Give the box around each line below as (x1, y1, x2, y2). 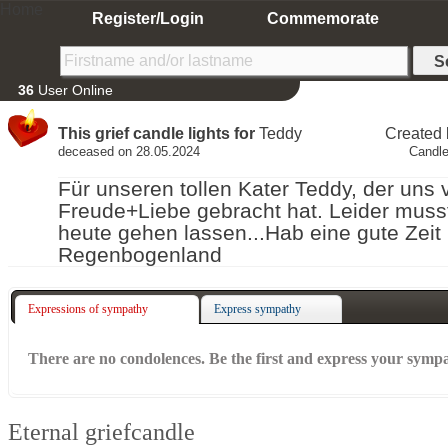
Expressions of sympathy (27, 301, 148, 316)
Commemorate (267, 10, 379, 27)
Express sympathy (214, 301, 302, 316)
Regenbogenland (58, 243, 228, 267)
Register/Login (92, 10, 204, 27)
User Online (34, 82, 113, 98)
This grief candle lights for (58, 125, 255, 142)
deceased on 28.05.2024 (58, 144, 200, 159)
